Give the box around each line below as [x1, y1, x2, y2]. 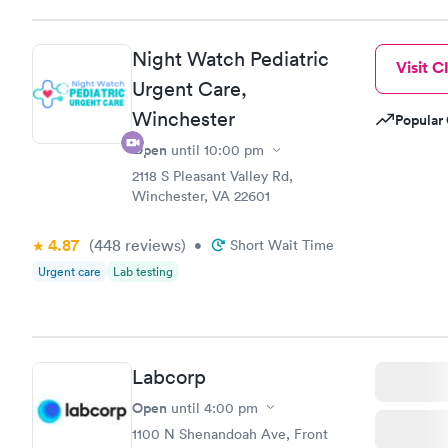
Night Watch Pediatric [132, 47, 329, 71]
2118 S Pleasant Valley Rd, [132, 167, 293, 185]
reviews [121, 235, 181, 255]
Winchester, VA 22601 [132, 187, 270, 205]
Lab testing [113, 263, 173, 280]
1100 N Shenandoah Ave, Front [132, 424, 328, 443]
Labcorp [132, 364, 206, 389]
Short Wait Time [230, 236, 334, 254]
